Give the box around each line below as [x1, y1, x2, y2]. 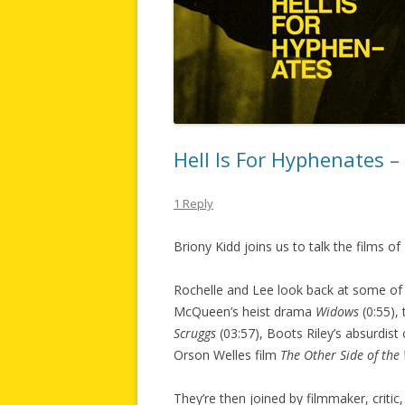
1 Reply [174, 194, 213, 212]
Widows [316, 302, 359, 320]
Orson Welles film [174, 345, 280, 363]
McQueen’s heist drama [174, 302, 316, 320]
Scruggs [174, 324, 216, 342]
